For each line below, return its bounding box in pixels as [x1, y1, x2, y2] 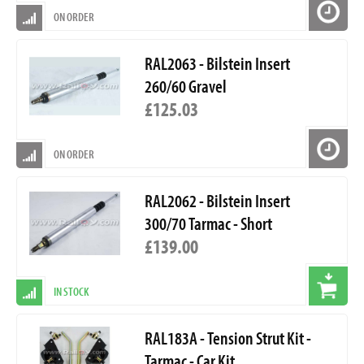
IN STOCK [54, 284, 89, 300]
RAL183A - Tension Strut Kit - [144, 327, 311, 350]
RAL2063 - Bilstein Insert [144, 52, 290, 76]
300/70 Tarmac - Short [144, 212, 272, 236]
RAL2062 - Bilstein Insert [144, 189, 290, 213]
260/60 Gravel [144, 75, 227, 98]
